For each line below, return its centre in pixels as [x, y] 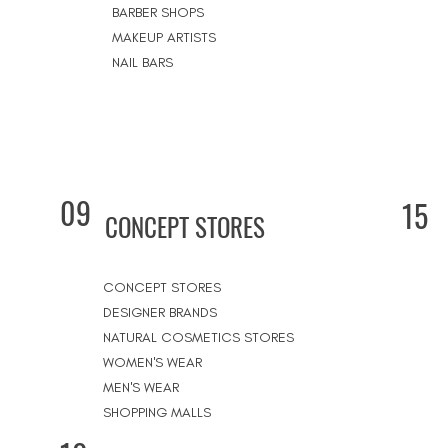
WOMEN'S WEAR [152, 362]
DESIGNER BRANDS [160, 312]
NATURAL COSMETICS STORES [198, 337]
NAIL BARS [142, 62]
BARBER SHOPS [158, 12]
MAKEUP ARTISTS [164, 37]
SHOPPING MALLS [157, 412]
